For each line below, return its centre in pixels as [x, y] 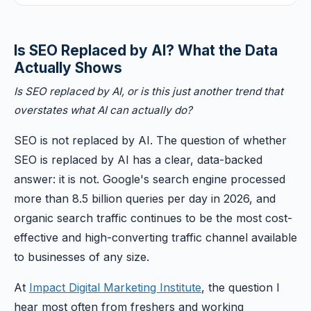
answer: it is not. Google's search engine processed [150, 179]
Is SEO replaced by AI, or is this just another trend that [149, 91]
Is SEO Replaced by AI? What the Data [146, 50]
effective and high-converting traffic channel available [155, 237]
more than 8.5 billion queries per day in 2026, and [145, 199]
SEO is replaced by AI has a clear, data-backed [138, 160]
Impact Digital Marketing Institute [115, 287]
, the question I [241, 287]
